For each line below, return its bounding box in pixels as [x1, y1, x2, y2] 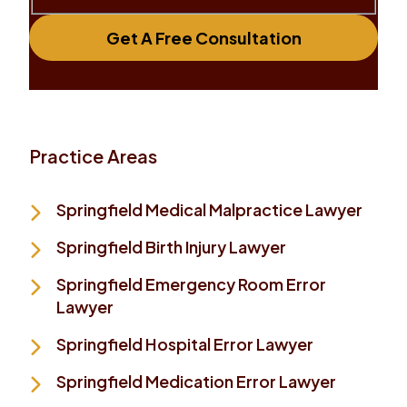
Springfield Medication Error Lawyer [56, 370, 336, 392]
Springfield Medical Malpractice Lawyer [56, 198, 362, 220]
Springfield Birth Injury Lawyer [56, 235, 286, 257]
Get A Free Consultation [105, 26, 302, 48]
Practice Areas [29, 144, 157, 167]
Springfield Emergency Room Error [56, 273, 326, 294]
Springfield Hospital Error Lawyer [56, 333, 313, 354]
